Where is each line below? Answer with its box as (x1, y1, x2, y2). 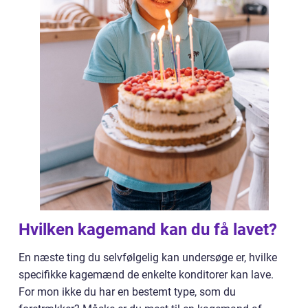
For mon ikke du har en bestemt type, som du (19, 285, 236, 298)
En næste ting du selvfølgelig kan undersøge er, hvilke (19, 250, 277, 264)
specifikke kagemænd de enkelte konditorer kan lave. (19, 267, 274, 281)
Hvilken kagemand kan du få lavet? (19, 219, 277, 239)
